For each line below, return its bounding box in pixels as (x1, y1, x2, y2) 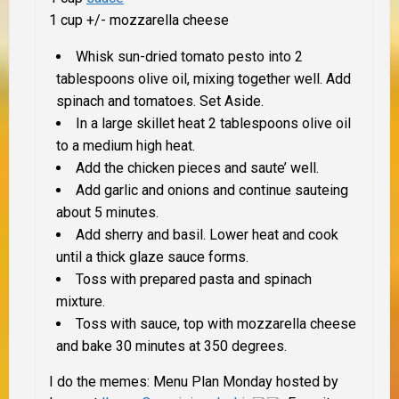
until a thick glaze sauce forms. (56, 248, 248, 265)
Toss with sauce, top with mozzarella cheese (76, 314, 356, 332)
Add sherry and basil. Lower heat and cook (76, 225, 338, 243)
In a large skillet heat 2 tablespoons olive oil (76, 114, 351, 132)
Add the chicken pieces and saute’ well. (76, 159, 319, 176)
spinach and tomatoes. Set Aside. (56, 92, 264, 110)
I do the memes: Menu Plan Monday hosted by (49, 372, 338, 390)
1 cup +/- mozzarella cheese (49, 11, 229, 28)
